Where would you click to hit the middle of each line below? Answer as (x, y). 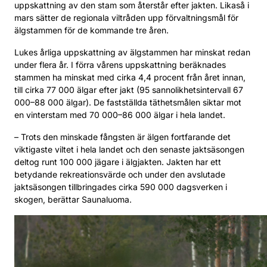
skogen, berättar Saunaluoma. (73, 199)
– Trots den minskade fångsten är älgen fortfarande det (122, 136)
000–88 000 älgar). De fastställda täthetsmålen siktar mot (128, 102)
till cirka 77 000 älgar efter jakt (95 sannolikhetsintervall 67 (129, 89)
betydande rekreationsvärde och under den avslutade (120, 174)
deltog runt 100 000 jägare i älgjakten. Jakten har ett (118, 162)
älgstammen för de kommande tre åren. (91, 30)
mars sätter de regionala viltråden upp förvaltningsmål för (126, 17)
